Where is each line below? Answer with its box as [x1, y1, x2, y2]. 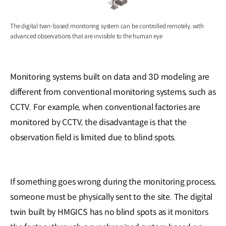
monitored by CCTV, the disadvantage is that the [10, 117, 187, 128]
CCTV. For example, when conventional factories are [10, 101, 200, 112]
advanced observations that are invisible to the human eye [10, 32, 162, 40]
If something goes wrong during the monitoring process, [10, 176, 216, 187]
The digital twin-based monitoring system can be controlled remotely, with [10, 22, 204, 30]
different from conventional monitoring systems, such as [10, 86, 216, 97]
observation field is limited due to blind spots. [10, 132, 178, 143]
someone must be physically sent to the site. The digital [10, 191, 213, 202]
